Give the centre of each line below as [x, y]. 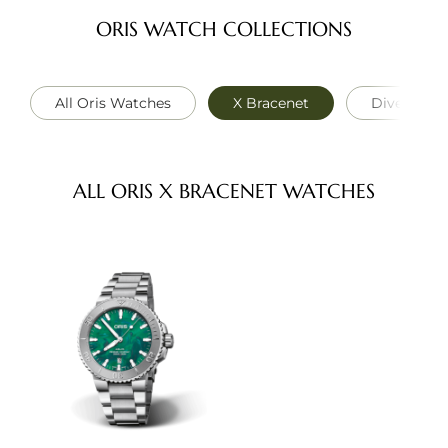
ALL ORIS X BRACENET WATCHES [224, 191]
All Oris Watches [113, 102]
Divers [393, 102]
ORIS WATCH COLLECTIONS [224, 29]
